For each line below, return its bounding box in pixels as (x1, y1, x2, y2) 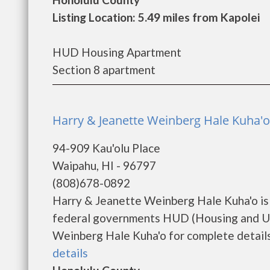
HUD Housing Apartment (52, 45, 181, 59)
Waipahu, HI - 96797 (52, 159, 156, 172)
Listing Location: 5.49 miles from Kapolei (52, 10, 260, 24)
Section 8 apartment (52, 63, 155, 77)
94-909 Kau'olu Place (52, 141, 160, 155)
